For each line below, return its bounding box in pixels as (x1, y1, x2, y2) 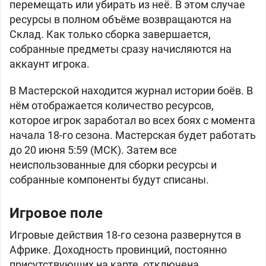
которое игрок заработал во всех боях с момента (9, 114, 255, 126)
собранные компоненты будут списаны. (9, 173, 209, 186)
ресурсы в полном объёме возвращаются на (9, 13, 232, 26)
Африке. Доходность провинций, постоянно (9, 243, 227, 256)
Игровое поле (9, 205, 103, 221)
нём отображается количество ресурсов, (9, 99, 214, 112)
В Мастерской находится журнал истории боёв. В (9, 84, 253, 97)
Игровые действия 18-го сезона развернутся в (9, 229, 241, 241)
